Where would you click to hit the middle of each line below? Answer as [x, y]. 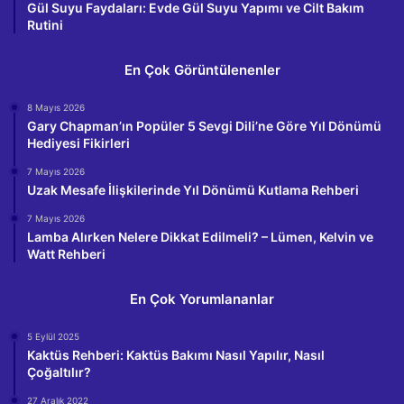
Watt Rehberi [66, 254]
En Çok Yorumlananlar [202, 299]
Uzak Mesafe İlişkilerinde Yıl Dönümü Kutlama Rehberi [193, 190]
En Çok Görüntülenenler [202, 70]
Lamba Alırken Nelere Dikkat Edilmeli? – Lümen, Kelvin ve [200, 237]
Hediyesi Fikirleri [78, 143]
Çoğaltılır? [59, 372]
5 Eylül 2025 [53, 337]
